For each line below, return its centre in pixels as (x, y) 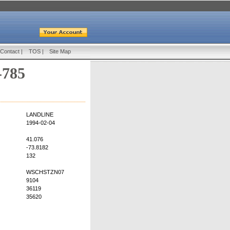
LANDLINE (40, 115)
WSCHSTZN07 (45, 172)
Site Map (60, 51)
